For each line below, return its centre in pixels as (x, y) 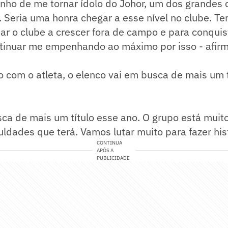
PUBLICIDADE (113, 158)
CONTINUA (110, 143)
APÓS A (105, 150)
